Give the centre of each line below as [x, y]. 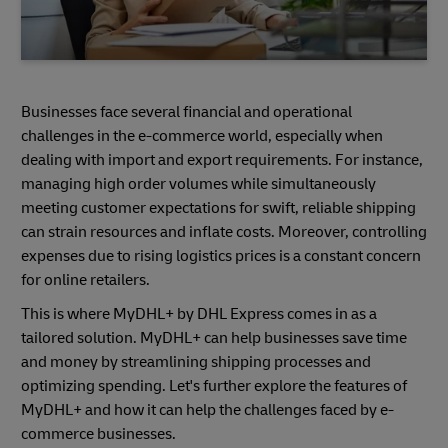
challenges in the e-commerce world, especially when [202, 135]
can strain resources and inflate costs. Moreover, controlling [224, 231]
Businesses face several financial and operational [186, 111]
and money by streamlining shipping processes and [196, 361]
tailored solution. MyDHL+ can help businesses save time [214, 337]
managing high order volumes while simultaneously [198, 183]
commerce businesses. [100, 433]
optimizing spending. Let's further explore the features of [214, 385]
